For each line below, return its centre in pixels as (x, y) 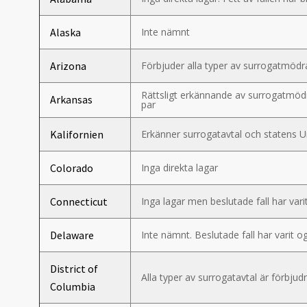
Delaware (72, 235)
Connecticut (79, 201)
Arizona (68, 66)
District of (74, 269)
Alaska (65, 32)
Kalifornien (77, 134)
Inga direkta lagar (180, 168)
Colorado (72, 168)
